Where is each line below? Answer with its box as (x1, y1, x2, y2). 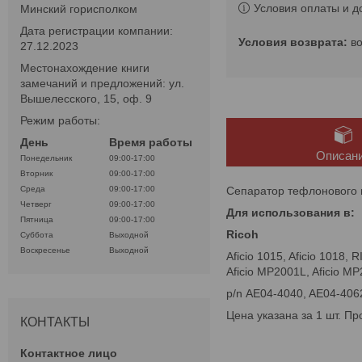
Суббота (20, 230, 53, 240)
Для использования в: (226, 205, 355, 219)
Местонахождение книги (20, 61, 149, 75)
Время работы (109, 136, 192, 149)
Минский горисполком (20, 2, 137, 16)
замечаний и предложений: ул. (20, 77, 184, 90)
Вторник (20, 169, 53, 179)
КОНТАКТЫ (20, 315, 90, 330)
